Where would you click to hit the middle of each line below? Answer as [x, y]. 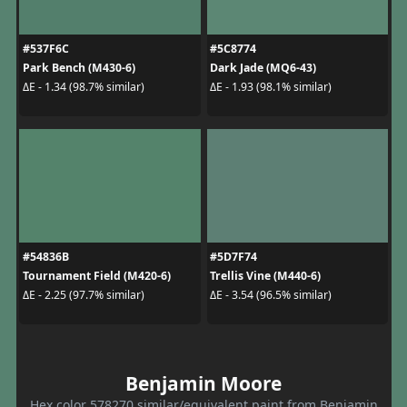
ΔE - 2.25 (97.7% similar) [83, 295]
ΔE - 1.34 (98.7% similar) [83, 87]
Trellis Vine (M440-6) [265, 275]
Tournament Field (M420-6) [96, 275]
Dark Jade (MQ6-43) [263, 67]
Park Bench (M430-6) [79, 67]
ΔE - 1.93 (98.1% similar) [271, 87]
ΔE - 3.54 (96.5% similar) [271, 295]
